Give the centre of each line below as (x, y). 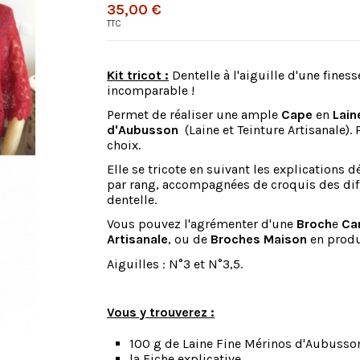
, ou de (188, 239)
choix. (124, 145)
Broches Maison (258, 239)
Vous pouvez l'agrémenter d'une (200, 224)
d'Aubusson (145, 129)
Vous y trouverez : (161, 312)
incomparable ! (151, 90)
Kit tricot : (138, 75)
